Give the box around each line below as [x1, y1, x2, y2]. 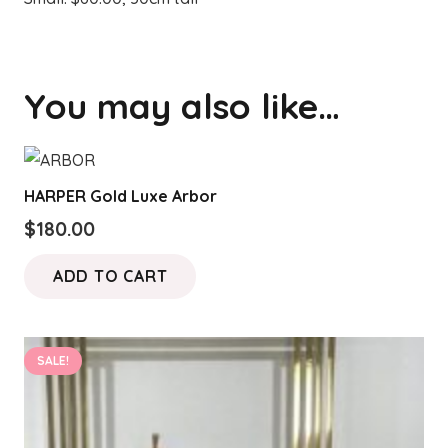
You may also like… [24, 83, 340, 128]
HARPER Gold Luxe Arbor [24, 185, 217, 206]
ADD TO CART [52, 266, 168, 287]
